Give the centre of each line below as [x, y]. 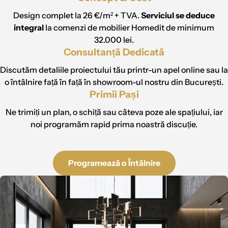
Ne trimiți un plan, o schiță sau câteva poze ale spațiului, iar [114, 112]
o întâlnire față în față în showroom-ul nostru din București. [114, 82]
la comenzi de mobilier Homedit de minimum [130, 28]
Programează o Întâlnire [114, 163]
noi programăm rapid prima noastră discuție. [114, 124]
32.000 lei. [114, 40]
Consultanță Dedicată [114, 52]
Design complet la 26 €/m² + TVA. [77, 16]
